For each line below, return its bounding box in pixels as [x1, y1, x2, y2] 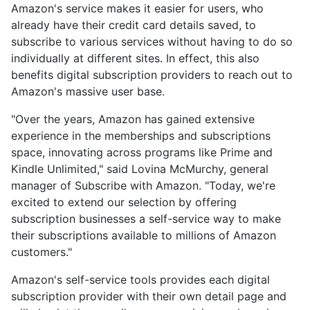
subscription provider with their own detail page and [11, 289, 286, 303]
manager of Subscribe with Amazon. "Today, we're [11, 178, 275, 192]
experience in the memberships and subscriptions [11, 128, 271, 143]
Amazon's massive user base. [11, 84, 165, 98]
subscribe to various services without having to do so [11, 34, 293, 48]
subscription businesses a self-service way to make [11, 211, 281, 226]
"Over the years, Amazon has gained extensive [11, 111, 255, 126]
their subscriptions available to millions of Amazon [11, 228, 276, 242]
